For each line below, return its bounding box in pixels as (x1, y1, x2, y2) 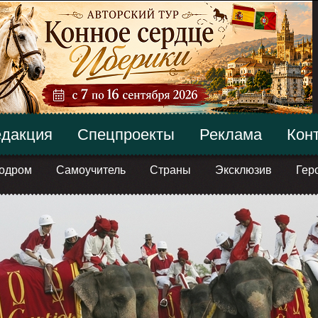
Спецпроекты (77, 126, 175, 143)
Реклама (199, 126, 262, 143)
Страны (149, 164, 191, 176)
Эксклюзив (214, 164, 272, 176)
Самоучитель (55, 164, 126, 176)
